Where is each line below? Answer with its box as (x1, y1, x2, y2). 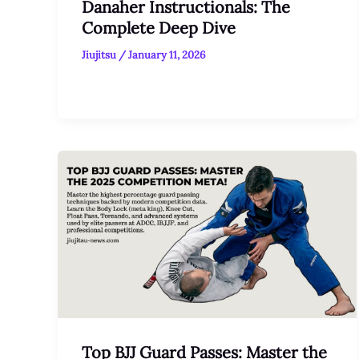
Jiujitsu (82, 47, 119, 62)
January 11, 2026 (128, 47, 206, 62)
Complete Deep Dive (82, 17, 236, 38)
